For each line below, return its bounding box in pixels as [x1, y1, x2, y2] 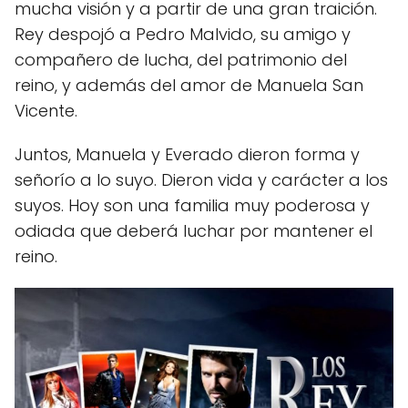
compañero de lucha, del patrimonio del [15, 48, 347, 72]
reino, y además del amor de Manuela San [15, 74, 363, 97]
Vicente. [15, 99, 77, 123]
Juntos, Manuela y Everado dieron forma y [15, 143, 360, 167]
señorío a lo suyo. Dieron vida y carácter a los [15, 168, 388, 192]
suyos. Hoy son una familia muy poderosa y [15, 194, 370, 218]
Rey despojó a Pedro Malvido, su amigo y [15, 23, 351, 46]
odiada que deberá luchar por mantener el [15, 219, 372, 243]
